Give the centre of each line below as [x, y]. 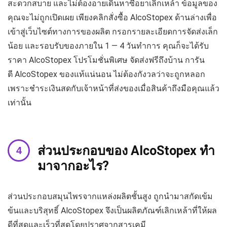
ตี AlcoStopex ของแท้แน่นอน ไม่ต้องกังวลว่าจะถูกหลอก [106, 74]
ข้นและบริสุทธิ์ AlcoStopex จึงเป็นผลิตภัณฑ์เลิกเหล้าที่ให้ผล [112, 211]
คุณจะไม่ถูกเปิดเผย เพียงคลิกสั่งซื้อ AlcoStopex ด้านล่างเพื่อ [112, 18]
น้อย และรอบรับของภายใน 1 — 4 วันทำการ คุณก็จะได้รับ [108, 46]
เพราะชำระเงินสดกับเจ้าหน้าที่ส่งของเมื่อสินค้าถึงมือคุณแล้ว [113, 89]
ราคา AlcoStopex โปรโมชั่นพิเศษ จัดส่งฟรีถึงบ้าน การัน [106, 60]
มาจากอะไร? [73, 166]
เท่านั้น [20, 103]
